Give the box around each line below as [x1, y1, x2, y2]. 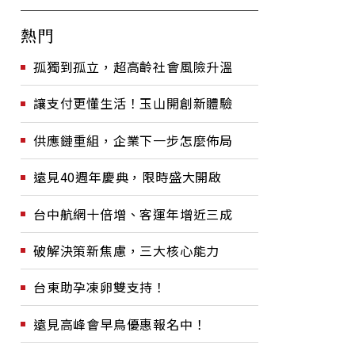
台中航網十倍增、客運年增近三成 [33, 204, 233, 223]
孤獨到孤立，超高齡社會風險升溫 [33, 57, 233, 76]
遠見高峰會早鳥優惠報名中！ [33, 314, 207, 334]
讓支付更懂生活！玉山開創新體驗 [33, 94, 233, 113]
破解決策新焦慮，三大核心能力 [33, 240, 220, 260]
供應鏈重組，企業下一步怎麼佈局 [33, 130, 233, 150]
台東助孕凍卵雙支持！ [33, 277, 166, 297]
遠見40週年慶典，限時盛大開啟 [33, 167, 222, 187]
